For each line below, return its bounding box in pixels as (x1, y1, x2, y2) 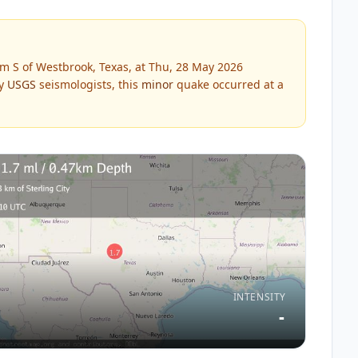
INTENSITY (233, 289, 286, 304)
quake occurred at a (173, 77, 284, 92)
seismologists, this (36, 77, 141, 92)
